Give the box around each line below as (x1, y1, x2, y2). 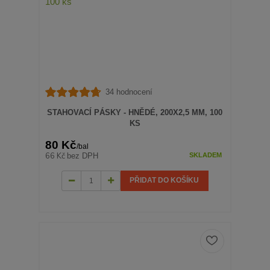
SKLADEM (189, 151, 222, 159)
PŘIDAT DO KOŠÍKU (130, 176, 199, 184)
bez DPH (67, 151, 99, 160)
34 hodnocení (105, 87, 152, 96)
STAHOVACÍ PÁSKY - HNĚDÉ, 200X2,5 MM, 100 (47, 107, 223, 117)
